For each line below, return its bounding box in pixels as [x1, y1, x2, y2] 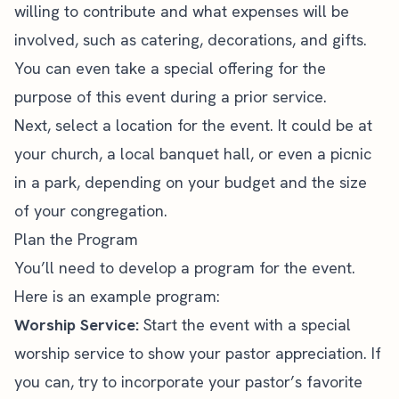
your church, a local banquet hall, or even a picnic [14, 142, 371, 164]
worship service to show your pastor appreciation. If [14, 342, 381, 363]
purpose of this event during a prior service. [14, 85, 327, 107]
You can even [14, 57, 115, 78]
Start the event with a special [139, 313, 351, 335]
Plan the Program [14, 228, 138, 249]
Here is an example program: [14, 285, 220, 306]
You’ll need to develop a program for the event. [14, 256, 355, 278]
